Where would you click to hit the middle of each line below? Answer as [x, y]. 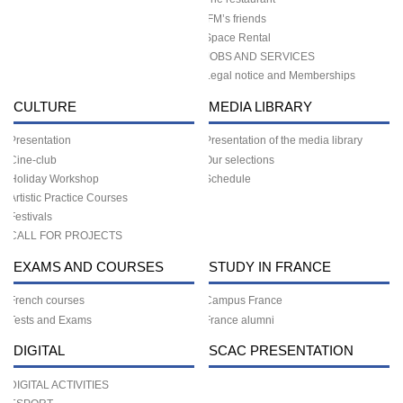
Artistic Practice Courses [68, 197]
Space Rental [237, 37]
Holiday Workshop [54, 179]
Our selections [239, 160]
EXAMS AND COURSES [89, 266]
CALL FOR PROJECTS [66, 236]
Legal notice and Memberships [280, 76]
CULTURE [45, 106]
